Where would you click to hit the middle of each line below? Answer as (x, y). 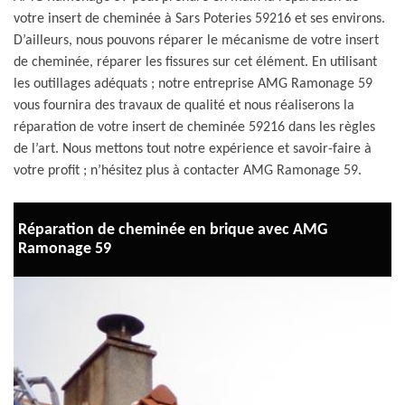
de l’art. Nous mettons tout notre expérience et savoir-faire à (193, 149)
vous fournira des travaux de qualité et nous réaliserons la (184, 106)
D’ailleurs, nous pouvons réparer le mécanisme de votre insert (196, 41)
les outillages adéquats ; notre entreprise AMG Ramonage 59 (193, 84)
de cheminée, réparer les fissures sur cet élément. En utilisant (195, 62)
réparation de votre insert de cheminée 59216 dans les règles (194, 127)
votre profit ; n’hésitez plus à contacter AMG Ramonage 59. (188, 171)
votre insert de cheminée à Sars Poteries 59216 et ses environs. (199, 19)
